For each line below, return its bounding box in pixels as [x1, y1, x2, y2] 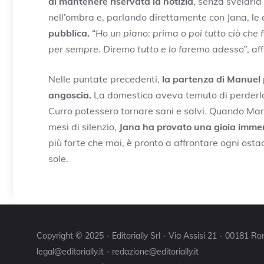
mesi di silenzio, [48, 120, 119, 133]
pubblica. [48, 27, 90, 39]
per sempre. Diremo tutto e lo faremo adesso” [48, 42, 247, 55]
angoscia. [48, 88, 91, 101]
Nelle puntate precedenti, [48, 72, 162, 85]
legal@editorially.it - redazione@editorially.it [37, 246, 199, 257]
